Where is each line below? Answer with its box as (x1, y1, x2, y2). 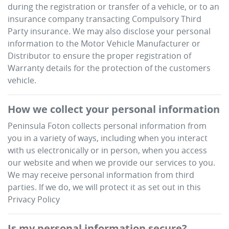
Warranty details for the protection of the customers (8, 62, 211, 74)
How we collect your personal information (8, 102, 220, 116)
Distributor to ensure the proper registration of (8, 50, 191, 61)
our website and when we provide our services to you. (8, 157, 215, 168)
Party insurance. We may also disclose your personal (8, 26, 211, 37)
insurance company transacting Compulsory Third (8, 13, 201, 25)
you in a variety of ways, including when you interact (8, 132, 208, 144)
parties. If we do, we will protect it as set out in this (8, 181, 201, 193)
